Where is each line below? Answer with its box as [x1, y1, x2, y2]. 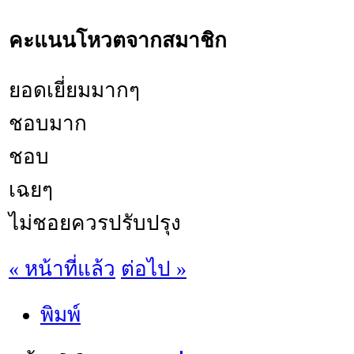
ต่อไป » [121, 257, 186, 281]
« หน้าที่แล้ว [9, 257, 115, 281]
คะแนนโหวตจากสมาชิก [9, 28, 227, 52]
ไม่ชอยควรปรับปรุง [9, 211, 181, 235]
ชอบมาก [9, 111, 87, 135]
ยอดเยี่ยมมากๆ [9, 78, 140, 102]
